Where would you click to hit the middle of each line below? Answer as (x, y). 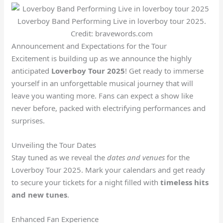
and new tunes (40, 194)
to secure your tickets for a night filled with (86, 182)
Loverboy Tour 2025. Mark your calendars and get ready (109, 169)
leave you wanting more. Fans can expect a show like (103, 95)
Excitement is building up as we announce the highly (102, 58)
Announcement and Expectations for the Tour (89, 46)
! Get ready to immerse (165, 70)
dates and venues (136, 157)
